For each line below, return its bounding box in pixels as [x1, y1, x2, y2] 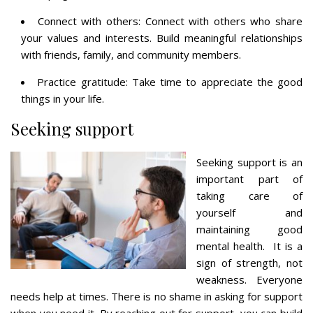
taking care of [196, 188, 303, 203]
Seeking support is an [196, 154, 303, 169]
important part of [196, 171, 303, 186]
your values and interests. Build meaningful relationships [21, 30, 303, 45]
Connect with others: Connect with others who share [37, 13, 303, 28]
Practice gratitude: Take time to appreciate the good [37, 74, 303, 89]
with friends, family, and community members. [21, 47, 241, 61]
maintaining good [196, 221, 303, 236]
